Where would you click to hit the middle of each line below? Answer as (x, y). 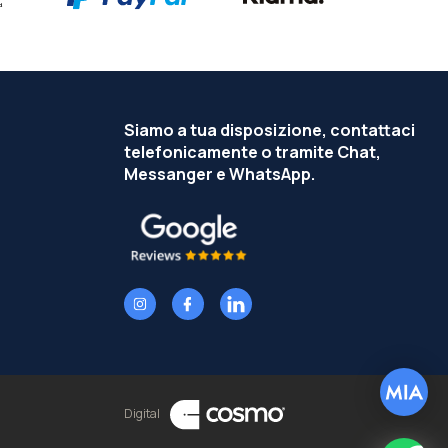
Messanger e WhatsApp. (219, 173)
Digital (143, 414)
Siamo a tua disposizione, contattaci (269, 129)
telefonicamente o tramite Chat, (252, 151)
